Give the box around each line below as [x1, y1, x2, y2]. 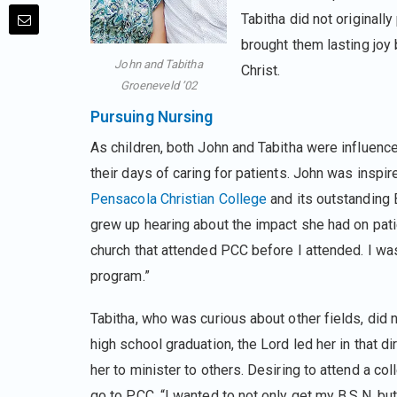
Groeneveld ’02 [120, 78, 198, 92]
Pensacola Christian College [90, 190, 268, 207]
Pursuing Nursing [90, 107, 214, 126]
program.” [90, 267, 150, 284]
